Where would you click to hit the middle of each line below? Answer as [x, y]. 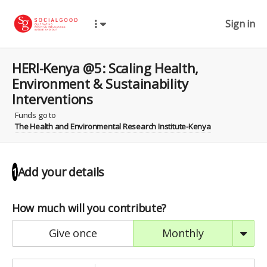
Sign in [240, 24]
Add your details [61, 172]
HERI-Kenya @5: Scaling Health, [105, 68]
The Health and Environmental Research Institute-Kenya [113, 126]
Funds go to [35, 115]
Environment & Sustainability [100, 83]
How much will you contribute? [89, 208]
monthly [188, 233]
